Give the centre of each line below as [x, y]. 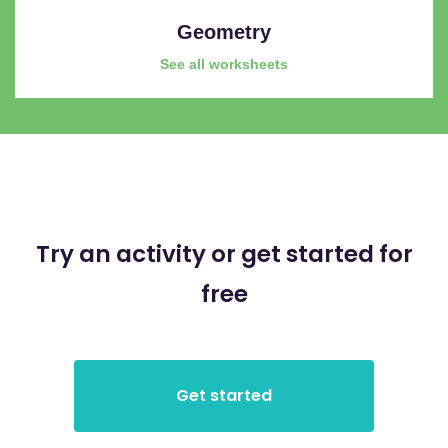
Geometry [224, 31]
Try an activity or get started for [224, 253]
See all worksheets [224, 63]
